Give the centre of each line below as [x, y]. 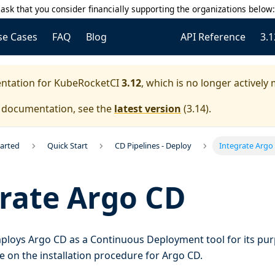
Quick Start [67, 146]
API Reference [213, 37]
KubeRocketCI [87, 83]
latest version [148, 109]
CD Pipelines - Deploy [153, 146]
